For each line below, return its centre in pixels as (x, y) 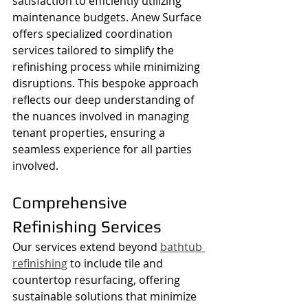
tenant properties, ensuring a (90, 132)
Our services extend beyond (86, 246)
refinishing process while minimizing (108, 66)
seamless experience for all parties (103, 149)
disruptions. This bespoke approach (107, 83)
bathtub (183, 246)
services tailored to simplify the (95, 50)
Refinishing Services (87, 226)
